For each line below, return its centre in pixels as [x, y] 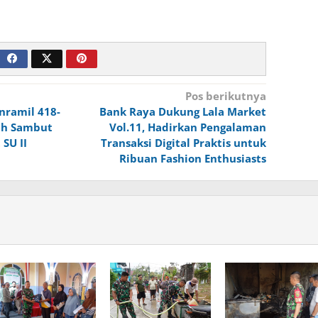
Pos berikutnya [225, 96]
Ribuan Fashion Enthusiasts [192, 159]
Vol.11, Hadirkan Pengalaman [187, 127]
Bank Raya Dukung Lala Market [182, 112]
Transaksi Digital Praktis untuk [183, 143]
